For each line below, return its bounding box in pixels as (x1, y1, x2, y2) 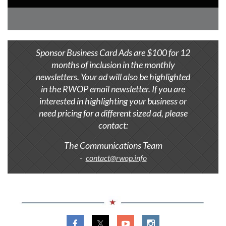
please (164, 107, 188, 119)
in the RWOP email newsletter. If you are (41, 83, 185, 94)
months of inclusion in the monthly (51, 59, 175, 70)
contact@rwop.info (85, 152, 147, 162)
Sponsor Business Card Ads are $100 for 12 (36, 46, 190, 58)
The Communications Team (64, 139, 162, 151)
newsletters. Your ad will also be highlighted (36, 71, 190, 82)
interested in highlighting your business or (39, 95, 187, 106)
